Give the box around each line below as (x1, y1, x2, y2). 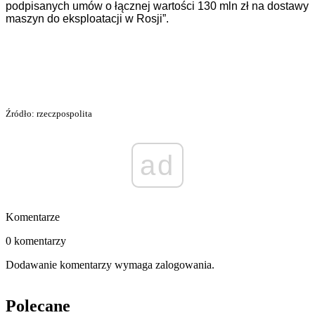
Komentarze (6, 211, 60, 224)
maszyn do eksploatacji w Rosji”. (6, 13, 169, 25)
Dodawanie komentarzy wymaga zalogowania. (6, 259, 214, 271)
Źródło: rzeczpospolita (6, 108, 92, 120)
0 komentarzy (6, 235, 66, 247)
